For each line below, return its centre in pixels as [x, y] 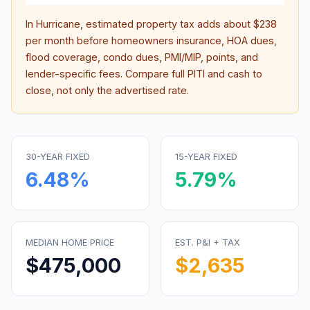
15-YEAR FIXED [206, 157]
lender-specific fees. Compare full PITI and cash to [144, 74]
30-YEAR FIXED [58, 157]
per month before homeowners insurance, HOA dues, [151, 40]
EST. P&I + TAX [208, 243]
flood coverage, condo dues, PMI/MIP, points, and [142, 57]
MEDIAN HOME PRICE [70, 243]
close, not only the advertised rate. [107, 90]
